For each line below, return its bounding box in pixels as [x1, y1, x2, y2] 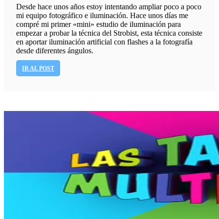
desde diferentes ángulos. [16, 46, 93, 55]
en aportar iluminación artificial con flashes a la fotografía [16, 38, 193, 46]
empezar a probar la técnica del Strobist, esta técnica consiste [16, 29, 202, 38]
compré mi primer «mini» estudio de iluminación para [16, 20, 181, 29]
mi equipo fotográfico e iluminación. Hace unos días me [16, 11, 188, 20]
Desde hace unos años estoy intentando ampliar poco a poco [16, 2, 201, 11]
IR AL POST [22, 65, 54, 72]
